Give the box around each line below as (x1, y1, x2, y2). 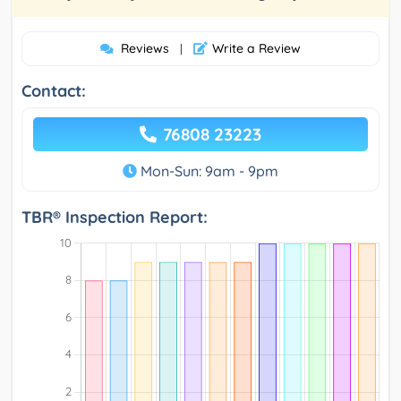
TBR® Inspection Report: (21, 207, 208, 228)
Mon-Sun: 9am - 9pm (137, 162, 278, 181)
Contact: (21, 81, 86, 102)
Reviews (121, 40, 169, 57)
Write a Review (212, 40, 301, 57)
